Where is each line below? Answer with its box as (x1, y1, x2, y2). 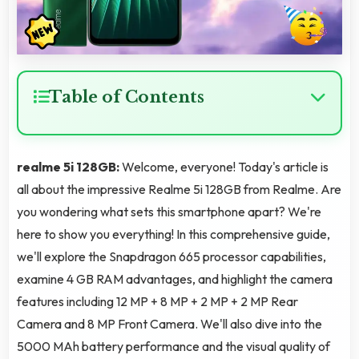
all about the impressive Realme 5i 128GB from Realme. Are (17, 181, 341, 198)
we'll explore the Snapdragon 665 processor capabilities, (17, 248, 326, 265)
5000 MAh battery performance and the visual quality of (17, 338, 330, 355)
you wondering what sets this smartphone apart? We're (17, 204, 321, 220)
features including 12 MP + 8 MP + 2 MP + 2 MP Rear (17, 293, 298, 310)
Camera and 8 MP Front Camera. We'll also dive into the (17, 316, 322, 333)
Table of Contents (49, 87, 204, 107)
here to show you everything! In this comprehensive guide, (17, 226, 330, 243)
